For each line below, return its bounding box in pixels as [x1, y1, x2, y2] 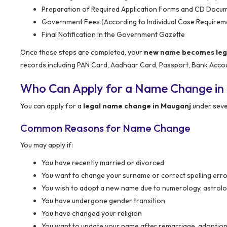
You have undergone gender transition [42, 196, 165, 205]
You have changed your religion [42, 208, 142, 218]
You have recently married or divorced [42, 158, 164, 167]
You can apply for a [20, 101, 83, 110]
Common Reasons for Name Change [20, 121, 191, 134]
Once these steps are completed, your [20, 47, 144, 57]
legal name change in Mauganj [83, 101, 191, 110]
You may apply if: [20, 140, 73, 149]
